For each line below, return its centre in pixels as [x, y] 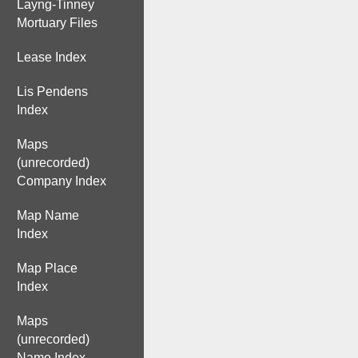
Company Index [62, 181]
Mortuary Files [57, 23]
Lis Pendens [52, 91]
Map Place [47, 268]
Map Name [48, 215]
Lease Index [52, 57]
